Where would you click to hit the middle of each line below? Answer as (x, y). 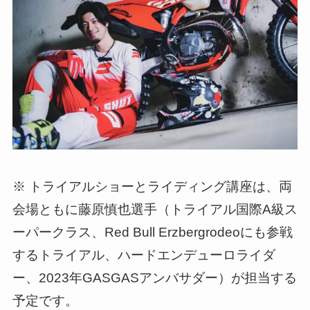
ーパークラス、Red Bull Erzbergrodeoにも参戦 (152, 232)
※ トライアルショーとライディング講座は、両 (152, 187)
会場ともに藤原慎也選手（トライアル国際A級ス (155, 210)
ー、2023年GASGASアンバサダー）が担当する (154, 278)
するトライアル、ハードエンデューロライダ (144, 255)
